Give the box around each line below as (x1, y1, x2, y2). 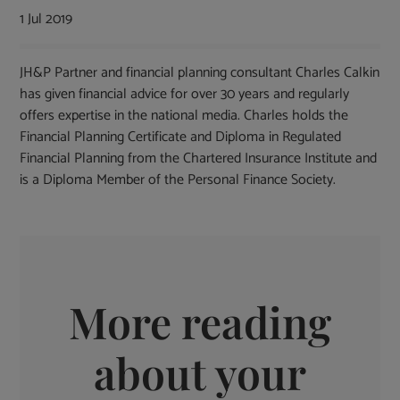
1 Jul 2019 (20, 7, 73, 32)
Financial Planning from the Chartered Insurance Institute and (20, 146, 378, 171)
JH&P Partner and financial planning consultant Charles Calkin (20, 61, 380, 86)
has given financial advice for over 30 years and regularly (20, 82, 350, 107)
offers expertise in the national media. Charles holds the (20, 104, 349, 129)
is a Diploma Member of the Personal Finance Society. (20, 168, 337, 193)
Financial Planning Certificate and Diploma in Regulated (20, 125, 342, 150)
